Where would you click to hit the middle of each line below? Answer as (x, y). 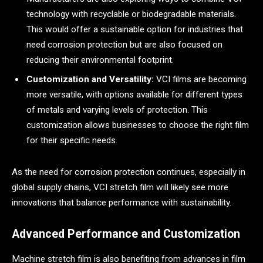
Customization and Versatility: (90, 80)
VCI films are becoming (200, 80)
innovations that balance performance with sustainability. (122, 202)
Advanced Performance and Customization (126, 234)
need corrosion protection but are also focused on (124, 45)
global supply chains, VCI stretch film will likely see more (120, 187)
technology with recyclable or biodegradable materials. (131, 14)
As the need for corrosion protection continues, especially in (129, 172)
